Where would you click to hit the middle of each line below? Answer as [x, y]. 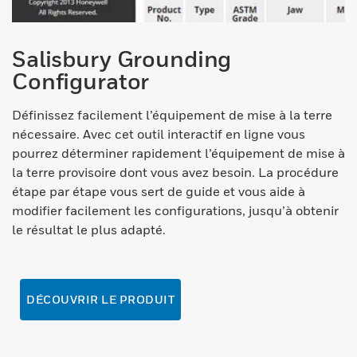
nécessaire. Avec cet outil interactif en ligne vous [159, 134]
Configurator [81, 81]
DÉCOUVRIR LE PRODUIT [100, 300]
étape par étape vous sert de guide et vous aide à [159, 192]
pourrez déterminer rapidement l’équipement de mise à [178, 153]
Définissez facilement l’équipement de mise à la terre [172, 115]
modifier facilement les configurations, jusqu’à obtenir [175, 211]
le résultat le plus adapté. [89, 230]
